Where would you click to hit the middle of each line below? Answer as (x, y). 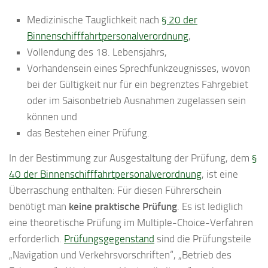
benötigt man (39, 206)
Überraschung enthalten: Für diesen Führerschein (115, 190)
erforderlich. (36, 238)
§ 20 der (179, 19)
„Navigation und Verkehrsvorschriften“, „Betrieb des (120, 255)
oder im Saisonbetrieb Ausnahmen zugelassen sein (136, 100)
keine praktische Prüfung (123, 206)
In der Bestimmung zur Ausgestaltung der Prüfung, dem (130, 158)
